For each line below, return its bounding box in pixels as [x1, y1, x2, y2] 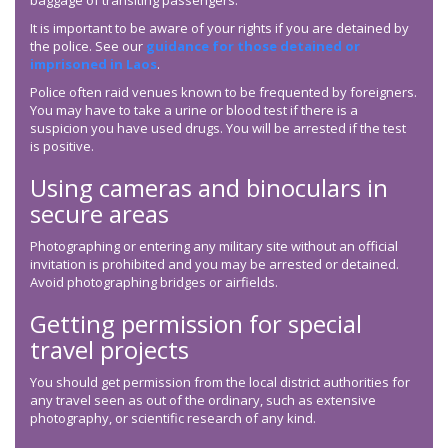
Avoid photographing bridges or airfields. [30, 273, 278, 292]
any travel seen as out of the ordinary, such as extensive [30, 391, 376, 410]
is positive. [30, 137, 94, 156]
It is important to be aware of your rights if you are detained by [30, 19, 409, 38]
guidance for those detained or [146, 37, 360, 56]
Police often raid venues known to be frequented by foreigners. [30, 83, 417, 102]
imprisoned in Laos [30, 55, 157, 74]
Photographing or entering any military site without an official [30, 237, 398, 256]
